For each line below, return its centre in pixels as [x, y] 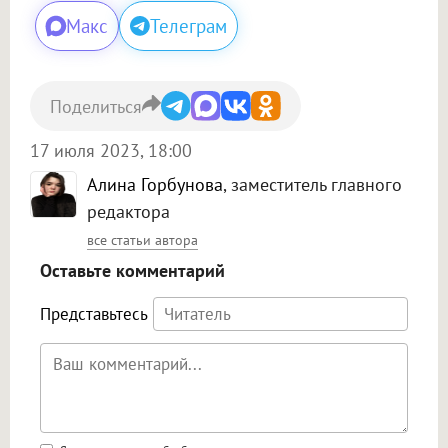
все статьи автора [142, 240]
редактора [128, 212]
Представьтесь [94, 314]
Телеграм [188, 26]
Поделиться [96, 106]
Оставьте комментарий [132, 271]
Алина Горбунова [155, 185]
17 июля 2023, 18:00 [111, 151]
